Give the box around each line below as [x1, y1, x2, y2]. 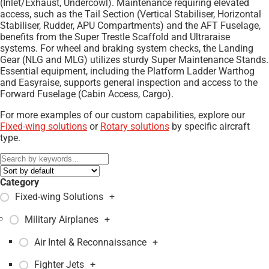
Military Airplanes [25, 213, 99, 225]
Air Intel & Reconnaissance [34, 236, 147, 248]
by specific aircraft [169, 121, 250, 132]
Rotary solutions [100, 121, 169, 132]
